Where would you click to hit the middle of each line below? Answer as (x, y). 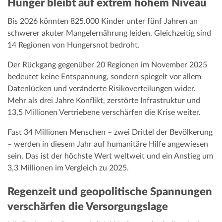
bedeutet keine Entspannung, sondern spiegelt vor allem (104, 77)
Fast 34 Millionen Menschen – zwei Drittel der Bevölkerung (110, 133)
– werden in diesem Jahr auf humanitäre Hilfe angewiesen (108, 144)
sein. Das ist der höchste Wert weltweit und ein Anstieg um (110, 156)
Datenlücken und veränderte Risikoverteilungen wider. (102, 89)
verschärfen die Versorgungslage (88, 207)
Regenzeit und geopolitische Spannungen (110, 192)
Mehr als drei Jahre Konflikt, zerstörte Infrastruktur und (104, 101)
